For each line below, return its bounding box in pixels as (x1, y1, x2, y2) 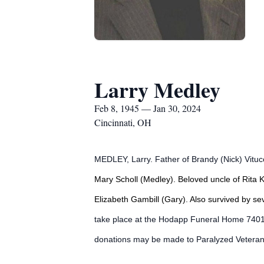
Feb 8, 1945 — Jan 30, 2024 (94, 102, 201, 114)
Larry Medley (94, 74, 220, 105)
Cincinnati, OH (94, 116, 151, 128)
